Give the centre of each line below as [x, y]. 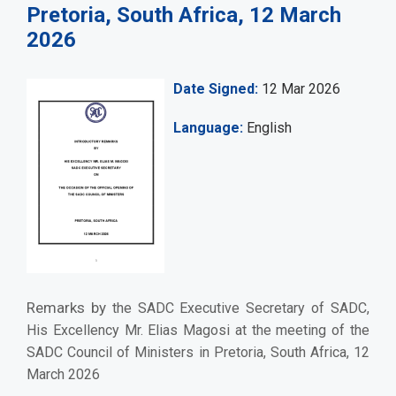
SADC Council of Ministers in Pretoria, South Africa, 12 [198, 353]
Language [206, 128]
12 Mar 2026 [301, 89]
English [267, 128]
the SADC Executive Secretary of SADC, [241, 308]
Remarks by [69, 308]
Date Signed [214, 89]
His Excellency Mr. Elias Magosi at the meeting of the [198, 331]
